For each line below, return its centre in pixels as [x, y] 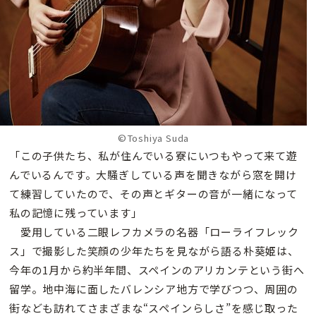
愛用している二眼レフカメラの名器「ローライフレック [154, 232]
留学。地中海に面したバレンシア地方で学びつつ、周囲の [154, 289]
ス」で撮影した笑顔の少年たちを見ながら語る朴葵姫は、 [154, 251]
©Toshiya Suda [153, 138]
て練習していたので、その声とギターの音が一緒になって [153, 194]
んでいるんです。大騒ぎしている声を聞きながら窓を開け [153, 175]
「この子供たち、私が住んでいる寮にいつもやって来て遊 [153, 156]
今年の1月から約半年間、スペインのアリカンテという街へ [157, 270]
